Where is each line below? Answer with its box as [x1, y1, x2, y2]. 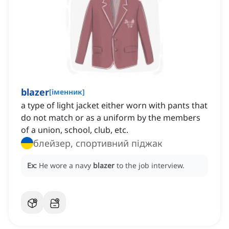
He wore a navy [39, 161, 93, 171]
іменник [52, 87, 82, 97]
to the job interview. [117, 161, 185, 171]
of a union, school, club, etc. [21, 124, 128, 136]
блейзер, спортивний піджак [33, 137, 163, 150]
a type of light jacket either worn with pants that [21, 100, 208, 111]
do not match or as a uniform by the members [21, 112, 200, 124]
